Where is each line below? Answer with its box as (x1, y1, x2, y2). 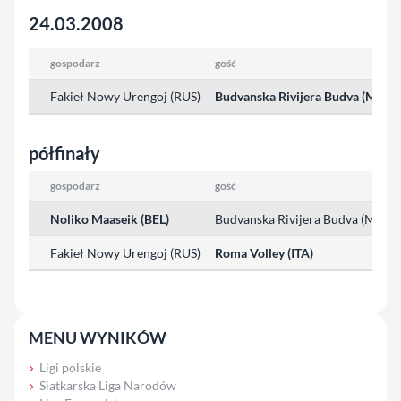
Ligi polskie (39, 359, 101, 375)
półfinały (29, 141, 100, 164)
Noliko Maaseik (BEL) (50, 210, 169, 226)
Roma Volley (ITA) (215, 244, 313, 260)
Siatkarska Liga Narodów (39, 377, 176, 393)
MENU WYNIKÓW (29, 327, 166, 347)
